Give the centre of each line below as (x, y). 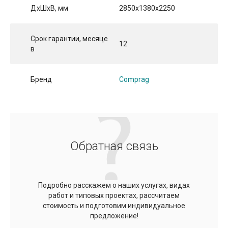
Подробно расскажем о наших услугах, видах (114, 186)
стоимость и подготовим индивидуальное (114, 206)
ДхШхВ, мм (49, 8)
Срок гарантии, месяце (69, 39)
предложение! (114, 216)
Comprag (134, 80)
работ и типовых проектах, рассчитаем (114, 196)
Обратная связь (114, 146)
